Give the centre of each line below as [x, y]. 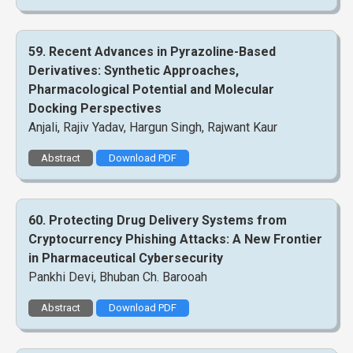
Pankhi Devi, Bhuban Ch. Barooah [118, 277]
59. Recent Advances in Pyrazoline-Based [152, 51]
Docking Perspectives [95, 108]
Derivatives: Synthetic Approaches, [134, 70]
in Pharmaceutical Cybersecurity [126, 258]
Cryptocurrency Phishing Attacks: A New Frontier [175, 240]
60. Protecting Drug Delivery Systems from [158, 221]
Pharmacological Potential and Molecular [151, 89]
